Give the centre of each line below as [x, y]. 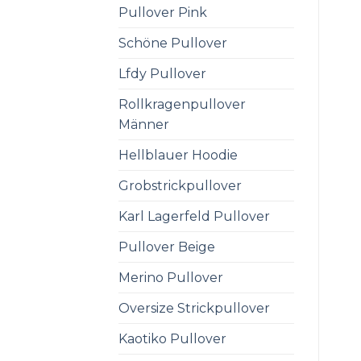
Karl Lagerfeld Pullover [194, 216]
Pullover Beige [167, 247]
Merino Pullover [171, 277]
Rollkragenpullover [182, 104]
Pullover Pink [163, 12]
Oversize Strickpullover [194, 308]
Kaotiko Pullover [172, 338]
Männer [144, 124]
